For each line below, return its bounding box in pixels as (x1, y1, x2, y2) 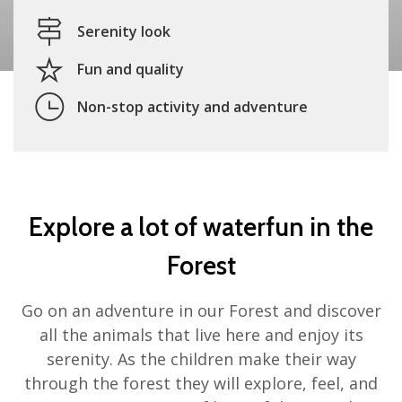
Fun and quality (77, 59, 184, 80)
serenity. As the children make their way (46, 348, 356, 371)
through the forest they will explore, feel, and (24, 372, 378, 395)
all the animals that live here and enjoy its (39, 324, 363, 346)
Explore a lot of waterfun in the (29, 211, 373, 243)
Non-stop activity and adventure (77, 97, 308, 118)
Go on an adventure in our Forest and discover (21, 300, 381, 322)
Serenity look (77, 22, 170, 42)
